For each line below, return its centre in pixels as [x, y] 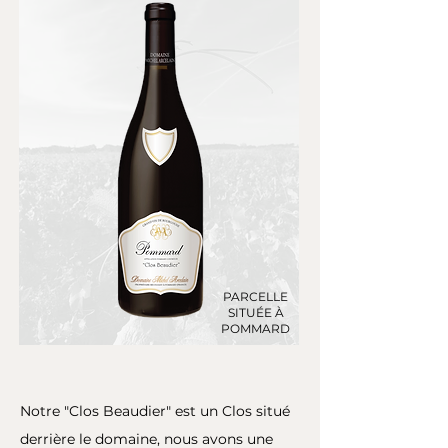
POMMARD [255, 329]
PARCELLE [255, 297]
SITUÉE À [255, 313]
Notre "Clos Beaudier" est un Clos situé [155, 411]
